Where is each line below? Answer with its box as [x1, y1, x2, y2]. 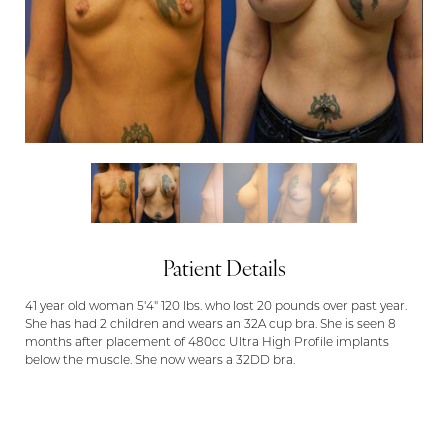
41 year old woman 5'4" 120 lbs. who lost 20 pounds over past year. [25, 301, 407, 314]
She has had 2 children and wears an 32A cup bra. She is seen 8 [25, 319, 396, 332]
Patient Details [162, 260, 286, 282]
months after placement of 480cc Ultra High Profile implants [25, 337, 389, 350]
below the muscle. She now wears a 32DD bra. [25, 355, 295, 368]
